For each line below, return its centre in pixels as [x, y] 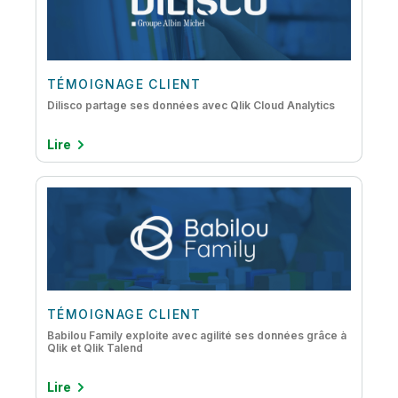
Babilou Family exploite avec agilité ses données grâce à [197, 335]
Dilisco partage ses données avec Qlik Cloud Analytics [191, 105]
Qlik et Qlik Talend [95, 348]
